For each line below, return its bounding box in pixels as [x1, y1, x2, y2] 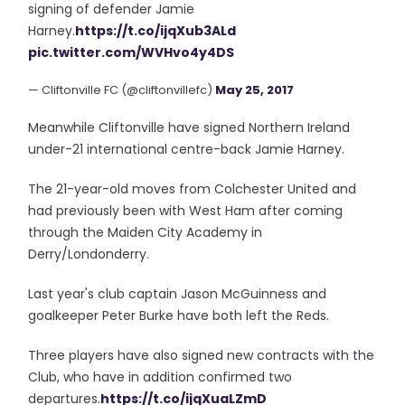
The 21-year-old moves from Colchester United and [28, 180, 357, 198]
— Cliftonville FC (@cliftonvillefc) [28, 81, 216, 99]
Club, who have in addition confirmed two [28, 368, 293, 386]
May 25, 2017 [215, 81, 295, 99]
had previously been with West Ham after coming [28, 202, 344, 220]
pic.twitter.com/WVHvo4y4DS [28, 43, 235, 61]
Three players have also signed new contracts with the [28, 346, 375, 364]
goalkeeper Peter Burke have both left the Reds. [28, 306, 330, 325]
